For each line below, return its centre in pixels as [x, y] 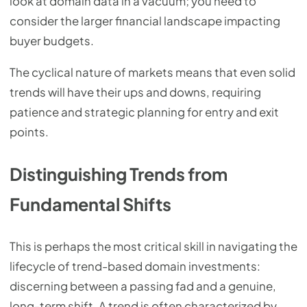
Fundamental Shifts [90, 204]
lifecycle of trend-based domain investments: [135, 267]
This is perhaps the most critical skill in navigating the [153, 247]
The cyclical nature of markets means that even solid [152, 72]
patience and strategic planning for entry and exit [144, 112]
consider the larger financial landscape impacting [145, 21]
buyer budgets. [52, 40]
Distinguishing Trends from [119, 174]
